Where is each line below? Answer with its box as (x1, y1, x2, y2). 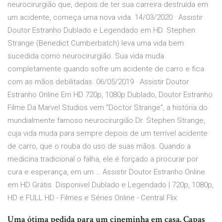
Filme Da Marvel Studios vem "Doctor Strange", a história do (7, 103, 208, 112)
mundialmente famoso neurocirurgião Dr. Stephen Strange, (7, 116, 205, 125)
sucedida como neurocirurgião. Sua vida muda (7, 52, 164, 61)
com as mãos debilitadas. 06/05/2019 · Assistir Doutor (7, 77, 189, 87)
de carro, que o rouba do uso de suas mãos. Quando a (7, 142, 191, 151)
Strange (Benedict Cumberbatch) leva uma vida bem (7, 39, 184, 48)
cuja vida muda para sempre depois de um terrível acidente (7, 129, 208, 138)
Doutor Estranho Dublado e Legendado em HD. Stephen (7, 26, 195, 35)
